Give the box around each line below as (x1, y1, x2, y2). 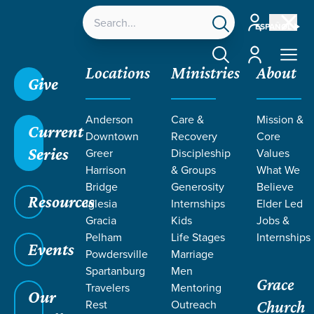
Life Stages (171, 229, 225, 245)
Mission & (257, 111, 303, 127)
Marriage (171, 246, 214, 261)
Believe (257, 179, 294, 194)
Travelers (86, 280, 130, 295)
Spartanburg (86, 263, 145, 278)
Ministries (171, 63, 240, 82)
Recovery (171, 128, 217, 144)
